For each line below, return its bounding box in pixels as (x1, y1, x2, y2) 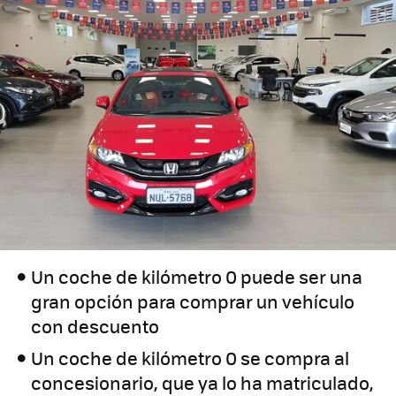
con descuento (31, 313, 160, 339)
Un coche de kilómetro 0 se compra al (31, 345, 350, 371)
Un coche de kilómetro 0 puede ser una (31, 263, 363, 290)
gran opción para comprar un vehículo (31, 288, 355, 315)
